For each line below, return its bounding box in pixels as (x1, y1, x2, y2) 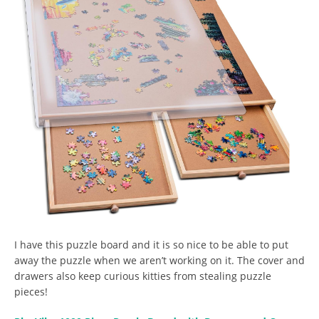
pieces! (14, 284, 48, 298)
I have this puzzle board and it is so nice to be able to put (14, 237, 288, 251)
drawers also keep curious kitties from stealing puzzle (14, 268, 271, 283)
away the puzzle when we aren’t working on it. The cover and (14, 253, 305, 267)
